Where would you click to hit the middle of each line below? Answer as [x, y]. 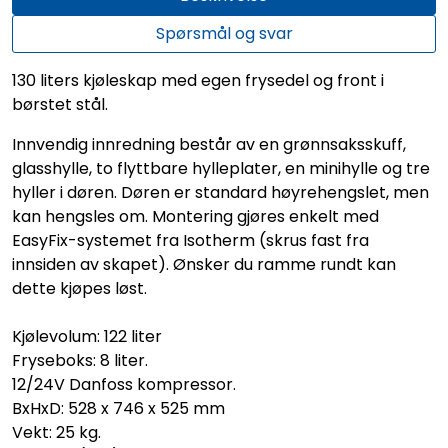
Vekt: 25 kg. [56, 432]
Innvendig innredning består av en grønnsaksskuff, [209, 144]
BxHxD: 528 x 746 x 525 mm [118, 408]
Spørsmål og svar [224, 33]
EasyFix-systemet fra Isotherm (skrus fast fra [190, 240]
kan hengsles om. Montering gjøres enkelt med [195, 216]
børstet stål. [60, 104]
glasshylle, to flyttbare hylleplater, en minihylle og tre [221, 168]
